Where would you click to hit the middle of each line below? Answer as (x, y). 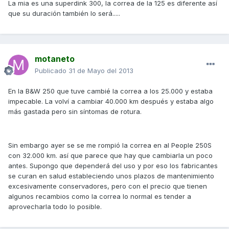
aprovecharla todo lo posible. (55, 207)
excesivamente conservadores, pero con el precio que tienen (108, 186)
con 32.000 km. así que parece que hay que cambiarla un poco (110, 156)
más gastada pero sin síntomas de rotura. (75, 112)
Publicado (52, 71)
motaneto (55, 59)
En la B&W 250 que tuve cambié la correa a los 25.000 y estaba (110, 91)
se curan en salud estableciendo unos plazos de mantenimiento (111, 176)
